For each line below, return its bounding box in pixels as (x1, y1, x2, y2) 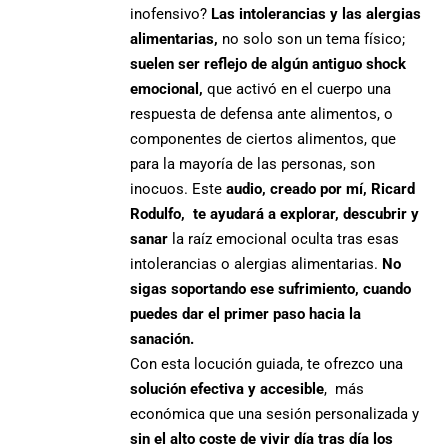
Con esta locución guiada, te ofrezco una (130, 354, 404, 373)
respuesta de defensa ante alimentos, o (130, 104, 394, 123)
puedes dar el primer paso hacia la (130, 304, 362, 323)
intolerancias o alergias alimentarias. (130, 254, 383, 273)
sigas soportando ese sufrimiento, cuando (130, 279, 412, 298)
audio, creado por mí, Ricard (226, 179, 416, 198)
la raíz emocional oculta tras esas (168, 229, 400, 248)
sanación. (130, 329, 195, 348)
